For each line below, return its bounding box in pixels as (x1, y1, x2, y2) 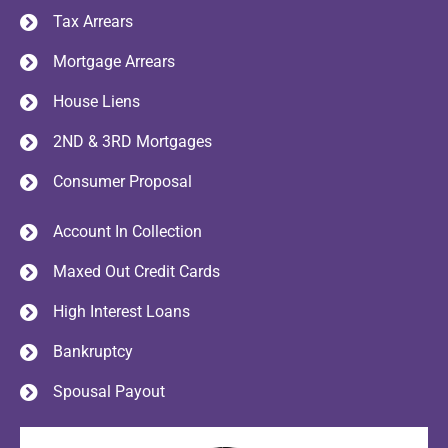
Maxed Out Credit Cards (52, 262, 220, 282)
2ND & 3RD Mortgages (52, 132, 212, 152)
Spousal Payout (52, 382, 165, 402)
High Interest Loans (52, 302, 190, 322)
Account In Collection (52, 222, 202, 242)
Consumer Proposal (52, 172, 192, 192)
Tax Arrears (52, 12, 133, 32)
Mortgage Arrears (52, 52, 175, 72)
